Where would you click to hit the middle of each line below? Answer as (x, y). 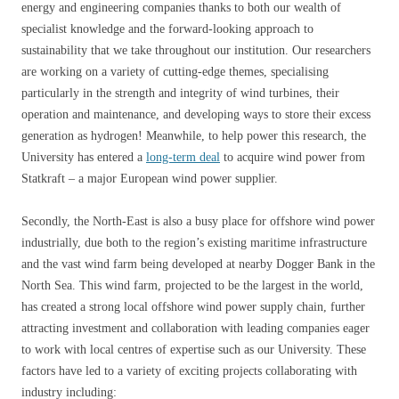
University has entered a (84, 157)
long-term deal (183, 157)
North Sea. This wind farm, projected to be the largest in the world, (192, 285)
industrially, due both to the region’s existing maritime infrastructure (194, 242)
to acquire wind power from (293, 157)
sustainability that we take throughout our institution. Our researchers (196, 50)
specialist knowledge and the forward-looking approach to (167, 28)
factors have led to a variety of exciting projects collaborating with (189, 370)
